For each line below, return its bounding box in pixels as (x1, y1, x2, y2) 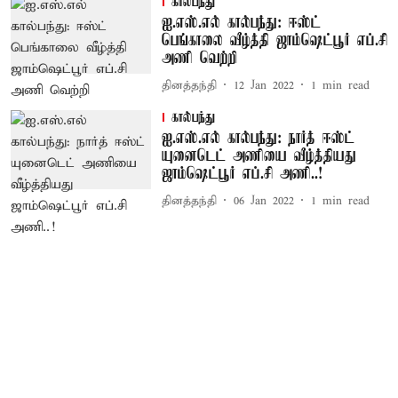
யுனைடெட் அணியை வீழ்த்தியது (161, 147, 356, 165)
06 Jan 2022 (233, 193, 294, 209)
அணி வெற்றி (161, 50, 237, 68)
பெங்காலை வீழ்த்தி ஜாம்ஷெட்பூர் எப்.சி (161, 32, 387, 50)
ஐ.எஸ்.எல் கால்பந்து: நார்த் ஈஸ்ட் (161, 130, 354, 147)
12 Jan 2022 (233, 77, 294, 93)
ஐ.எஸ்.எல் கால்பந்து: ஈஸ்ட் (161, 14, 321, 32)
